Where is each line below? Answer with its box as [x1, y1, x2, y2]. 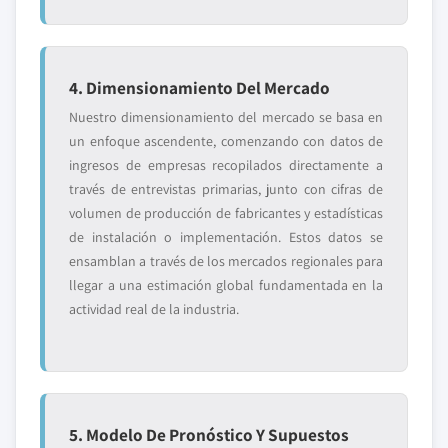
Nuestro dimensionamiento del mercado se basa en [69, 108, 383, 126]
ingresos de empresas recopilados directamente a [69, 156, 383, 174]
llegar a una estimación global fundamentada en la [69, 276, 383, 294]
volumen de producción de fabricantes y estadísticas [69, 204, 383, 222]
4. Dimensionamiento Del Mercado [69, 76, 330, 99]
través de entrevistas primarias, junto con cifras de [69, 180, 383, 198]
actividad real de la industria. [69, 300, 239, 318]
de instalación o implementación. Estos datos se [69, 228, 383, 246]
